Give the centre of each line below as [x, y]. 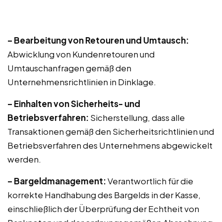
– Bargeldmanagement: [57, 181]
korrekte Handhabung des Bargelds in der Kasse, [104, 195]
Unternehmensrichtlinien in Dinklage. [82, 82]
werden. [24, 159]
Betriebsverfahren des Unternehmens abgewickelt [110, 145]
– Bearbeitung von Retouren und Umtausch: [98, 40]
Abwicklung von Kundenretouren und [81, 54]
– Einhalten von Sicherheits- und [74, 104]
